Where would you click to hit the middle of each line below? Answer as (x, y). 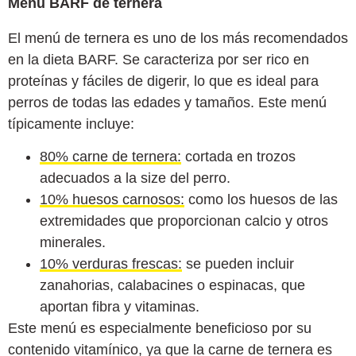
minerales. (73, 243)
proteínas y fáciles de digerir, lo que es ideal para (163, 81)
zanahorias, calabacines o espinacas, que (172, 286)
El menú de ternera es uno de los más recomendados (178, 38)
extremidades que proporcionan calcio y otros (184, 221)
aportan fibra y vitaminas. (120, 307)
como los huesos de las (261, 200)
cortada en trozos (238, 157)
